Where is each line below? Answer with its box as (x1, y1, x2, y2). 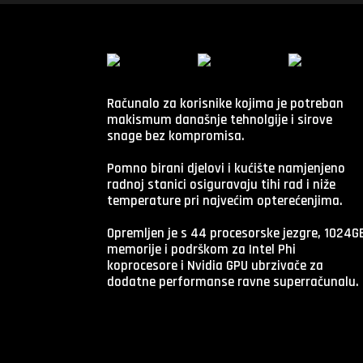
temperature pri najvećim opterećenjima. (107, 191, 343, 210)
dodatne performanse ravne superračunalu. (107, 272, 359, 291)
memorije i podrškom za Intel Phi (107, 240, 296, 258)
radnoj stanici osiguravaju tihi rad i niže (107, 175, 335, 194)
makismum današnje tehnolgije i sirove (107, 110, 332, 129)
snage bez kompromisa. (107, 126, 245, 145)
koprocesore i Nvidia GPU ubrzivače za (107, 256, 323, 275)
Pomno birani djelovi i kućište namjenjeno (107, 159, 345, 177)
